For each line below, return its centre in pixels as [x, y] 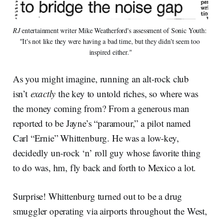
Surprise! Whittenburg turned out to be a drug [97, 196]
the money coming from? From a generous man [101, 109]
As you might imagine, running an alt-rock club [101, 79]
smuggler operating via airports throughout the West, [110, 211]
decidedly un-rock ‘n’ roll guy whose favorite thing [107, 153]
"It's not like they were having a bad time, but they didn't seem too [110, 41]
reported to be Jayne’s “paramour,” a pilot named [102, 123]
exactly [44, 94]
